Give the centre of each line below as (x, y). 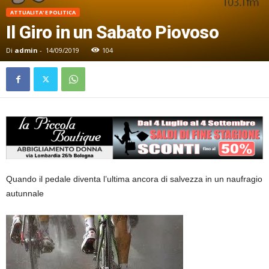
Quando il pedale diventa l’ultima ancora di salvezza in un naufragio (134, 179)
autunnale (25, 193)
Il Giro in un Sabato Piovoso (113, 32)
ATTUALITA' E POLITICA (43, 12)
